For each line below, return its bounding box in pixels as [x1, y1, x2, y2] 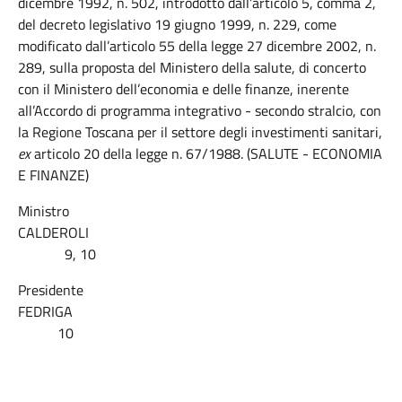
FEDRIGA [18, 301, 381, 322]
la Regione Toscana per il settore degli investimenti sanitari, [18, 121, 382, 143]
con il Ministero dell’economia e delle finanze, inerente [18, 78, 349, 100]
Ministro [18, 200, 69, 222]
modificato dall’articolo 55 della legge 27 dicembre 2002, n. [18, 35, 376, 57]
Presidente [18, 279, 83, 301]
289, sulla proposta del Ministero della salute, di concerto [18, 57, 366, 78]
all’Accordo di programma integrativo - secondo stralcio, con [18, 100, 381, 121]
